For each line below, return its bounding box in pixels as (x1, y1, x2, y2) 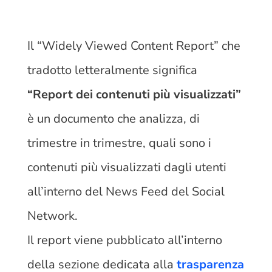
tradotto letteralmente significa (27, 61, 197, 78)
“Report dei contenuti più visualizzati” (27, 86, 241, 103)
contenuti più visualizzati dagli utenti (27, 158, 226, 175)
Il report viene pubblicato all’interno (27, 231, 222, 248)
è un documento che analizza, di (27, 110, 200, 127)
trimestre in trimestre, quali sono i (27, 134, 211, 151)
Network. (27, 207, 81, 224)
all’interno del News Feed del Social (27, 183, 225, 200)
